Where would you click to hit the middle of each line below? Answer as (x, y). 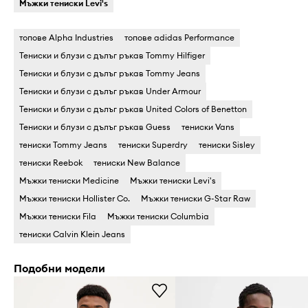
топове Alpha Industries (66, 37)
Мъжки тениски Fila (58, 216)
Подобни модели (59, 268)
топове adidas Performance (179, 37)
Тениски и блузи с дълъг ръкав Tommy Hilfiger (112, 55)
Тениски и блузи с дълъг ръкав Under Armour (110, 91)
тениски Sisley (227, 145)
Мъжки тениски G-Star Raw (196, 198)
